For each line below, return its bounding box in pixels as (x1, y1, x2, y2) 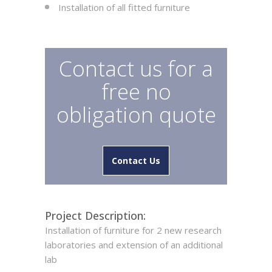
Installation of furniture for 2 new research (45, 224, 222, 236)
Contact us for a (59, 54, 213, 83)
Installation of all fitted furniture (58, 1, 190, 13)
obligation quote (56, 100, 216, 129)
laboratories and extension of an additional (45, 239, 223, 251)
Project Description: (45, 208, 146, 223)
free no (101, 77, 171, 106)
